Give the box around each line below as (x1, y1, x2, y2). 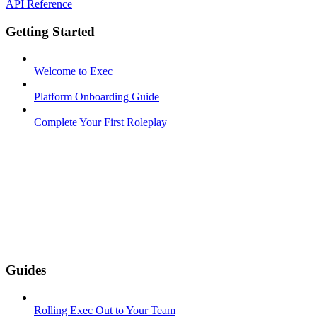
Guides (6, 262, 46, 277)
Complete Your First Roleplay (34, 116, 167, 129)
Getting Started (6, 23, 95, 39)
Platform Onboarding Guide (34, 91, 159, 103)
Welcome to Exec (34, 65, 113, 78)
